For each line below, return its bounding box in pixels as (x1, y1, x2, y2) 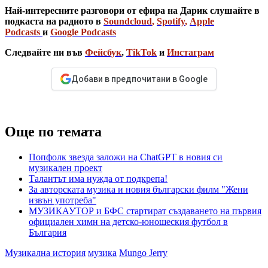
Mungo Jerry (119, 248, 167, 258)
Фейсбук (85, 47, 121, 58)
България (29, 227, 66, 238)
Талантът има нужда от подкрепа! (29, 173, 167, 184)
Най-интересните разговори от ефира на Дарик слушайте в (5, 5, 260, 16)
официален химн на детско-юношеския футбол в (29, 217, 228, 227)
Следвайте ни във (5, 47, 85, 58)
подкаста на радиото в (5, 16, 101, 27)
